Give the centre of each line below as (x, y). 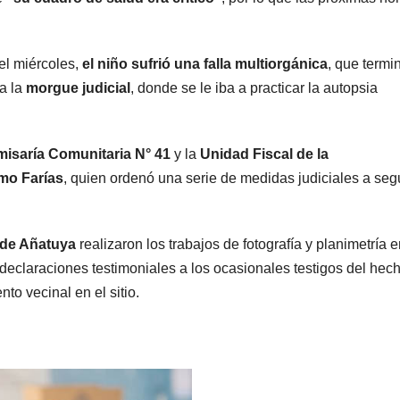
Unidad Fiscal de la (264, 154)
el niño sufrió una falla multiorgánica (203, 63)
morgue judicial (76, 87)
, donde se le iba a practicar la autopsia (254, 87)
